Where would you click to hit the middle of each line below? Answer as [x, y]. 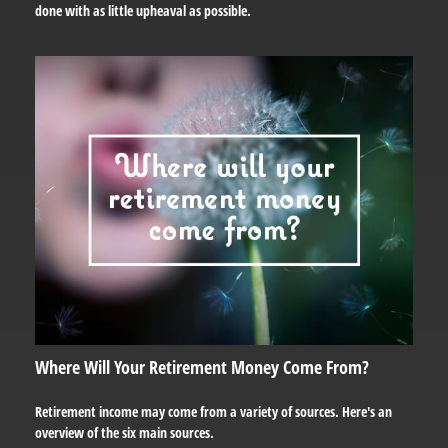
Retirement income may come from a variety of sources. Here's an [213, 411]
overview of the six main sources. [124, 432]
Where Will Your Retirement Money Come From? [202, 367]
